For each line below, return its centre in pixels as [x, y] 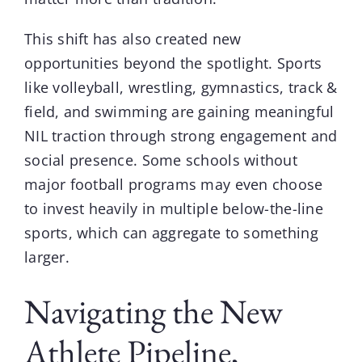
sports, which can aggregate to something [171, 233]
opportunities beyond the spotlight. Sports [173, 63]
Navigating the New [153, 312]
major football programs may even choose [173, 185]
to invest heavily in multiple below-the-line [173, 209]
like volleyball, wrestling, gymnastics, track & [181, 88]
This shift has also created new [133, 39]
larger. [46, 257]
